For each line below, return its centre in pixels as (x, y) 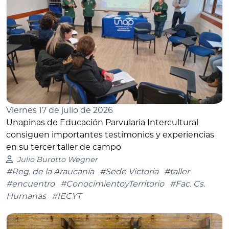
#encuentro (30, 184)
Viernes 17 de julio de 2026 (60, 110)
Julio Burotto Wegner (57, 160)
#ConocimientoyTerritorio (112, 184)
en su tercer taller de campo (64, 147)
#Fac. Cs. (187, 184)
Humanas (26, 196)
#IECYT (66, 196)
